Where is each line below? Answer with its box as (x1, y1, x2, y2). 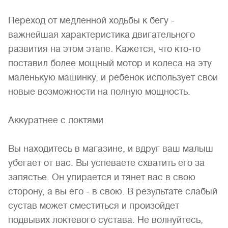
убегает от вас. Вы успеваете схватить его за (8, 158, 205, 168)
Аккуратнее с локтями (8, 115, 103, 125)
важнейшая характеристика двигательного (8, 30, 195, 40)
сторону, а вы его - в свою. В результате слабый (8, 186, 217, 196)
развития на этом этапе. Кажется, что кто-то (8, 44, 201, 54)
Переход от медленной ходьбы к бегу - (8, 15, 175, 25)
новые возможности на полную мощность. (8, 87, 190, 97)
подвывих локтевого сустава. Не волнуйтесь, (8, 215, 203, 225)
